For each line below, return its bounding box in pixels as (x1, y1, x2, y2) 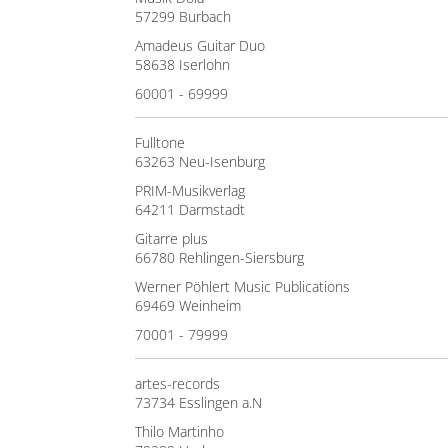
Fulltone (135, 133, 185, 152)
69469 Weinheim (135, 296, 241, 315)
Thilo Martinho (135, 422, 224, 441)
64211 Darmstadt (135, 200, 245, 219)
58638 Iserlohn (135, 55, 230, 74)
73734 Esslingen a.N (135, 393, 262, 412)
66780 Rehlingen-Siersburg (135, 248, 304, 267)
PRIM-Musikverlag (135, 181, 245, 200)
